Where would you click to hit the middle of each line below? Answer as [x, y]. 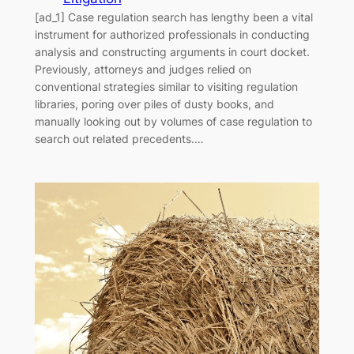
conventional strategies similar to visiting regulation [166, 86]
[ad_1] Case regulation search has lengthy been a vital [173, 17]
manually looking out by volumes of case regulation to [173, 121]
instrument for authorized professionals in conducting [172, 34]
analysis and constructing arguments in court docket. [172, 51]
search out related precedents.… [119, 138]
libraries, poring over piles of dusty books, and [154, 104]
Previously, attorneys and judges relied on [143, 69]
